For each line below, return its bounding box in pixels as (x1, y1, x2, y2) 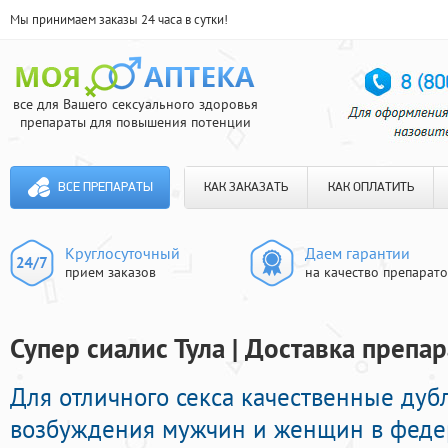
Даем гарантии (305, 243, 410, 263)
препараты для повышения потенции (19, 113, 251, 131)
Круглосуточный (65, 243, 180, 263)
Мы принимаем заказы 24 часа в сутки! (10, 11, 228, 28)
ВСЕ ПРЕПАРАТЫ (57, 181, 153, 194)
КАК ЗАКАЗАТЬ (204, 181, 288, 194)
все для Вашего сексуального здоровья (12, 95, 258, 113)
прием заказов (65, 263, 156, 281)
